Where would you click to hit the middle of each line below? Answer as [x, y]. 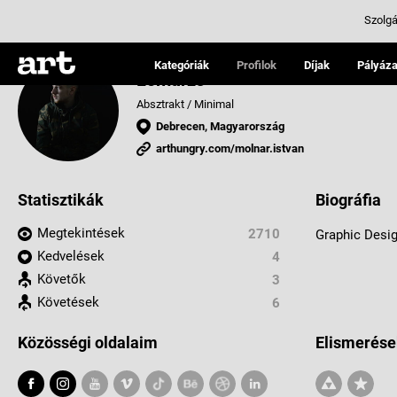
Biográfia [348, 200]
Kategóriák [182, 65]
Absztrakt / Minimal [185, 104]
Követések [68, 302]
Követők [62, 279]
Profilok [257, 65]
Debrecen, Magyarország [220, 126]
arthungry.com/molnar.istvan [230, 148]
